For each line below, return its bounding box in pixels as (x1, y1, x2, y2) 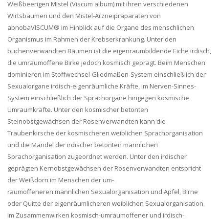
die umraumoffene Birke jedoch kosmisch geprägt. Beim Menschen (7, 58, 205, 67)
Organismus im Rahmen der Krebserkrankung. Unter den (7, 35, 176, 44)
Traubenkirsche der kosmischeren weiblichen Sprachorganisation (7, 129, 203, 137)
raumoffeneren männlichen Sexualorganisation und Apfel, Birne (7, 187, 198, 196)
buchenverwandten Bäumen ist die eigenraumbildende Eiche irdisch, (7, 46, 211, 55)
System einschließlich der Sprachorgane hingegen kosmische (7, 93, 189, 102)
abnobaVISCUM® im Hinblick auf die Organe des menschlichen (7, 23, 194, 32)
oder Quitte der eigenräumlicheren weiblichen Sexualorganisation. (7, 199, 205, 208)
